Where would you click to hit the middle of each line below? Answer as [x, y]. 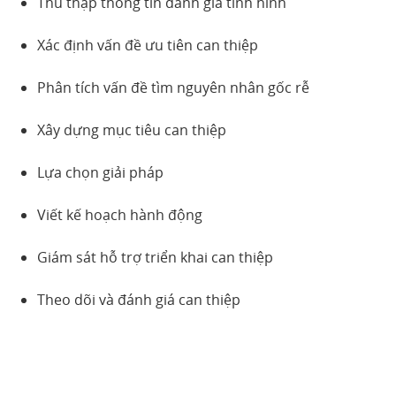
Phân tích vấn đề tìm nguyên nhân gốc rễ [174, 87]
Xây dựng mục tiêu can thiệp [132, 129]
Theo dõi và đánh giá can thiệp [139, 299]
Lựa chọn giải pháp [101, 172]
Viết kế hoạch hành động [120, 214]
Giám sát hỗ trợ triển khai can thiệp [156, 257]
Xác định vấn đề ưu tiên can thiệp [148, 45]
